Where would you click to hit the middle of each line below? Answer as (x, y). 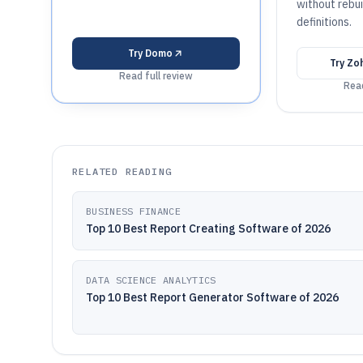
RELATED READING (122, 171)
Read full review (156, 76)
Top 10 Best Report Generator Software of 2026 (212, 297)
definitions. (324, 22)
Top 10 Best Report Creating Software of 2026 (208, 228)
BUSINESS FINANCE (133, 211)
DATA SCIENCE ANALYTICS (151, 280)
